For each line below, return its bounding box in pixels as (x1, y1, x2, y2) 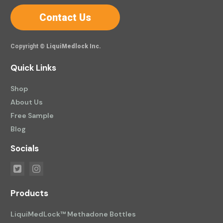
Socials (10, 142, 39, 154)
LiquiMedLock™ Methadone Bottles (10, 209, 136, 219)
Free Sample (10, 111, 54, 120)
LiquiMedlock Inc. (46, 42, 102, 50)
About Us (10, 97, 43, 107)
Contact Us (39, 11, 92, 23)
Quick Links (10, 62, 57, 73)
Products (10, 187, 49, 199)
